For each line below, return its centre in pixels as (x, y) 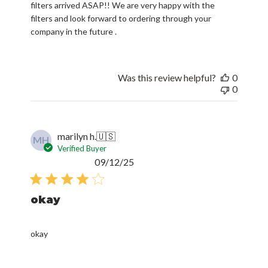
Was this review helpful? (167, 77)
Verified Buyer (82, 148)
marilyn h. (77, 136)
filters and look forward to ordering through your (121, 18)
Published (154, 161)
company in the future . (74, 31)
